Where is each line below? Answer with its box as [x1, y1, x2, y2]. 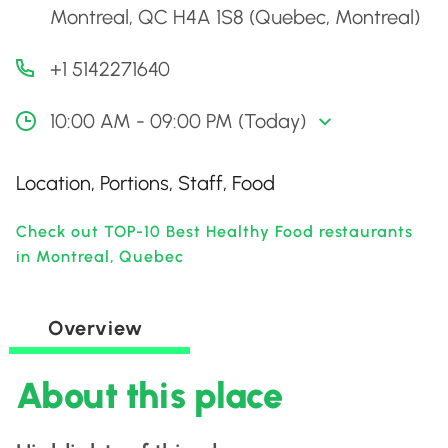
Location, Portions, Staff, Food [16, 171, 275, 195]
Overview [48, 316, 142, 340]
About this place [16, 374, 283, 417]
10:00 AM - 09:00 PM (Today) [50, 109, 306, 133]
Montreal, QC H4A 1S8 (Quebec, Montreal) [50, 5, 420, 29]
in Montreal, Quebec [16, 247, 185, 266]
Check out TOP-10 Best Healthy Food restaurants [16, 222, 414, 241]
